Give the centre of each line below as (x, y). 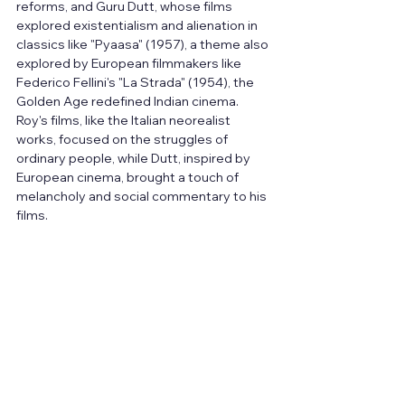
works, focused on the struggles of (123, 140)
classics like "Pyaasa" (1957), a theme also (144, 45)
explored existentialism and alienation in (138, 26)
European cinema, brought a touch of (129, 178)
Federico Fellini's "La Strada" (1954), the (137, 83)
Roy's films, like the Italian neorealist (125, 121)
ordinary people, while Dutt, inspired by (135, 159)
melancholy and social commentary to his (143, 197)
